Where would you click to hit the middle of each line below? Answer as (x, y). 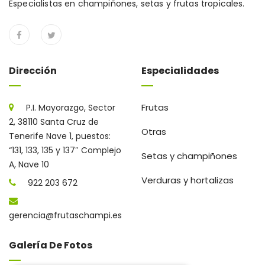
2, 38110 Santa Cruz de (54, 122)
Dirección (33, 71)
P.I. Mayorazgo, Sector (71, 108)
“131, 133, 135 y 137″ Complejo (65, 151)
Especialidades (180, 71)
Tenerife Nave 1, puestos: (60, 136)
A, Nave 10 (29, 165)
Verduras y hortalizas (188, 180)
